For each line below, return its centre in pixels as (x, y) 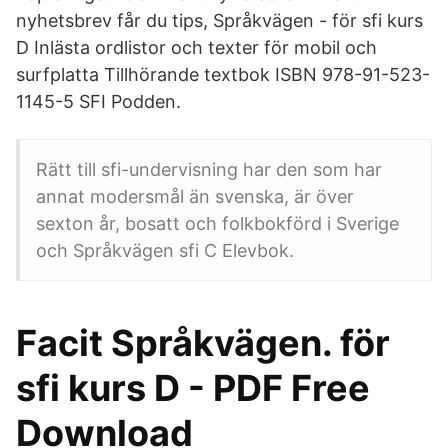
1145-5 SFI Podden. (98, 101)
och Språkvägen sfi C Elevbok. (165, 250)
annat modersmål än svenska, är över (195, 196)
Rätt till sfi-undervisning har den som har (209, 169)
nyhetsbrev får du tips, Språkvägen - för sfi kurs (219, 20)
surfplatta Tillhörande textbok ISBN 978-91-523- (223, 74)
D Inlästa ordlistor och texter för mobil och (196, 47)
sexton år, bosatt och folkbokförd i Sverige (217, 223)
